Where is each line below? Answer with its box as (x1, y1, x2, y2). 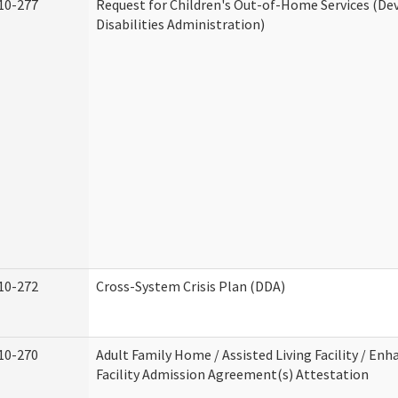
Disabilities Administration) (96, 15, 265, 33)
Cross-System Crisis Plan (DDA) (96, 277, 285, 295)
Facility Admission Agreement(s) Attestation (96, 365, 369, 383)
